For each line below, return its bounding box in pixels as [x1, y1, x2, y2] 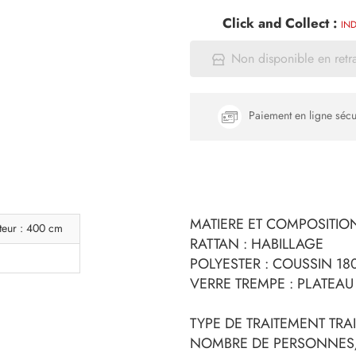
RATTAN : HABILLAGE [190, 234, 323, 253]
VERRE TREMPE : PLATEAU [190, 273, 354, 293]
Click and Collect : [222, 14, 341, 33]
